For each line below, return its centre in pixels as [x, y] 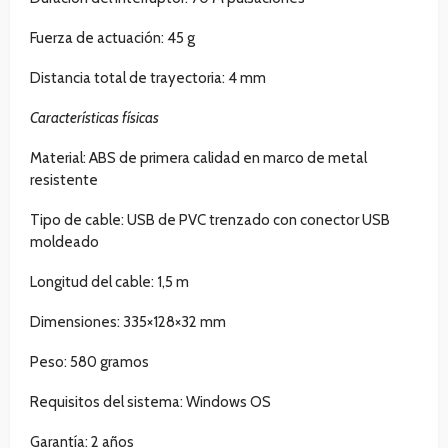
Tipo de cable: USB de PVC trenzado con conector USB [210, 220]
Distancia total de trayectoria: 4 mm [148, 78]
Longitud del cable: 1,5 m [109, 282]
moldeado [64, 242]
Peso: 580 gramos [89, 362]
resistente [64, 180]
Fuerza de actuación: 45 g [112, 38]
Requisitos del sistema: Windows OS [150, 402]
